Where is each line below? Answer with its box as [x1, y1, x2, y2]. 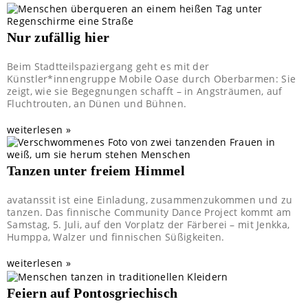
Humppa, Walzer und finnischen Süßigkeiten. [7, 230, 225, 244]
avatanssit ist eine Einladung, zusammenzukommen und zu [7, 193, 293, 207]
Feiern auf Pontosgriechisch [7, 285, 178, 300]
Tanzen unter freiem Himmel [7, 163, 185, 179]
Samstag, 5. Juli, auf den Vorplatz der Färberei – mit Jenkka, [7, 218, 290, 232]
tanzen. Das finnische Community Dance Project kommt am [7, 206, 291, 219]
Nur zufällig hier [7, 30, 110, 45]
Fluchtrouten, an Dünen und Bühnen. [7, 97, 187, 111]
